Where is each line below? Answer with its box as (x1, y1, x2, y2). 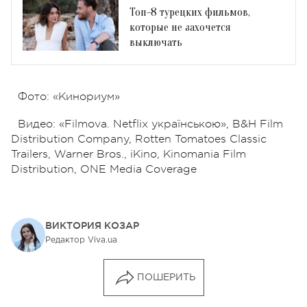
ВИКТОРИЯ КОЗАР (45, 219, 139, 231)
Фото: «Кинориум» (18, 90, 120, 103)
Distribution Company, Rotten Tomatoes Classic (11, 132, 267, 145)
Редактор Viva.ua (45, 236, 117, 244)
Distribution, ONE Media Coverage (11, 162, 197, 175)
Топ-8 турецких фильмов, (130, 5, 250, 19)
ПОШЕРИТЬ (136, 273, 195, 282)
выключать (130, 36, 182, 49)
